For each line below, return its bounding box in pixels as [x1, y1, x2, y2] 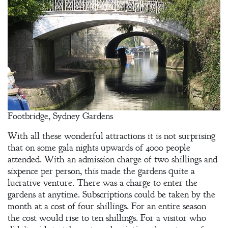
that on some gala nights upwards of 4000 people [8, 141, 190, 154]
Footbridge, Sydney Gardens [8, 110, 113, 123]
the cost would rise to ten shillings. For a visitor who [8, 212, 206, 224]
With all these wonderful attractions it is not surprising [8, 130, 215, 142]
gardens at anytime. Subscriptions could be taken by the [8, 188, 215, 201]
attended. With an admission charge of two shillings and [8, 153, 217, 166]
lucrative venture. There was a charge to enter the [8, 177, 197, 189]
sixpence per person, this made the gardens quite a [8, 165, 195, 178]
